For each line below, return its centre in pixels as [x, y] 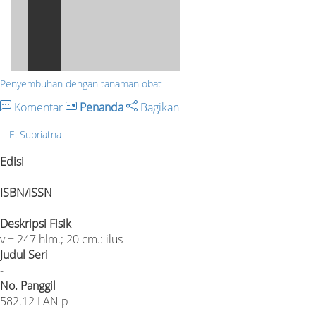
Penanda [102, 107]
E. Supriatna [35, 134]
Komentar [38, 107]
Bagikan [158, 107]
